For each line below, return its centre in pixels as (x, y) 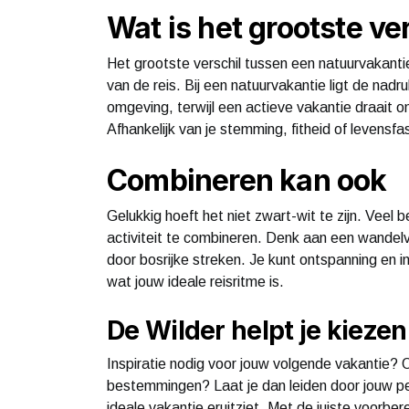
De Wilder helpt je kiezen (257, 330)
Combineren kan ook (247, 180)
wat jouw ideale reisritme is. (195, 281)
